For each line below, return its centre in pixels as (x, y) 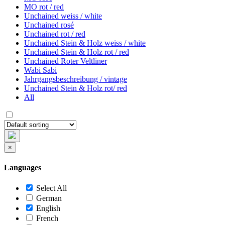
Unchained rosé (49, 25)
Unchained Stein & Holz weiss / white (85, 43)
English (47, 208)
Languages (23, 168)
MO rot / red (44, 7)
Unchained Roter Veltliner (66, 61)
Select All (51, 188)
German (48, 198)
